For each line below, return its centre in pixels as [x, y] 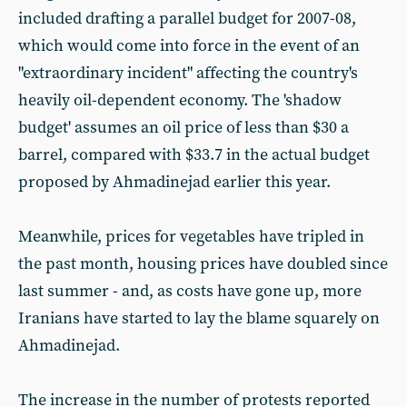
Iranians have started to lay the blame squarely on [199, 318]
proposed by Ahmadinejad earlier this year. [174, 182]
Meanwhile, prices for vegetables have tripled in [191, 237]
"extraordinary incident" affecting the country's [188, 73]
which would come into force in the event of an [189, 46]
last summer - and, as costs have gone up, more [190, 291]
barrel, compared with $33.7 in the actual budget [194, 155]
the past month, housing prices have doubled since [203, 264]
